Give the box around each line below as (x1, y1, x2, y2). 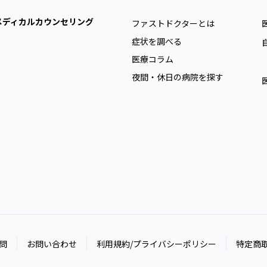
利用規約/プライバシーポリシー (97, 237, 216, 250)
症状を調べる (132, 35, 182, 47)
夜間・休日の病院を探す (132, 70, 223, 83)
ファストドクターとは (132, 17, 215, 29)
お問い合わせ (27, 237, 77, 250)
